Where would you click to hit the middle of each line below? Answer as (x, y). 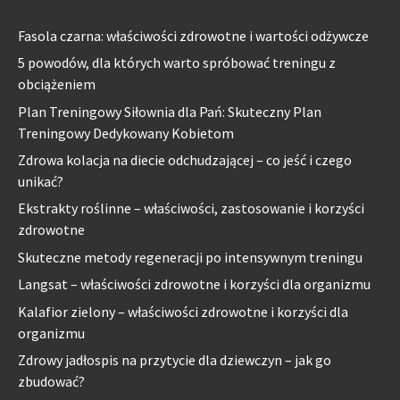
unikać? (41, 182)
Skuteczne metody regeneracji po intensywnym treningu (190, 257)
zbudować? (51, 381)
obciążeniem (57, 84)
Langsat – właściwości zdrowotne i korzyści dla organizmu (194, 284)
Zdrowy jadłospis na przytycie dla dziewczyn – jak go (175, 359)
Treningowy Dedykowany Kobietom (126, 133)
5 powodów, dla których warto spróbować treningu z (177, 63)
